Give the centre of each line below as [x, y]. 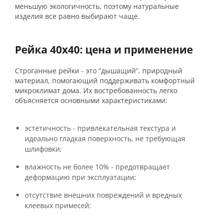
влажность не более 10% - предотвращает [97, 167]
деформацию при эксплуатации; [81, 177]
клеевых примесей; [58, 205]
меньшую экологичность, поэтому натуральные [97, 6]
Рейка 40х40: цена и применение [104, 50]
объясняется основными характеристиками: [91, 100]
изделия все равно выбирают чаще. [77, 16]
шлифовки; [43, 149]
